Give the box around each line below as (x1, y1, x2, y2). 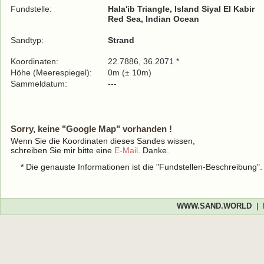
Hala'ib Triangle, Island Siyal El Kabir (108, 4, 255, 14)
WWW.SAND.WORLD (176, 202, 252, 210)
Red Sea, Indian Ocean (108, 14, 199, 24)
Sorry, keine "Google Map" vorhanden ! (11, 124, 172, 134)
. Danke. (138, 146, 169, 155)
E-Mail (114, 146, 138, 155)
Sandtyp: (11, 35, 44, 45)
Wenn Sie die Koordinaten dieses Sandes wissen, (11, 136, 195, 146)
